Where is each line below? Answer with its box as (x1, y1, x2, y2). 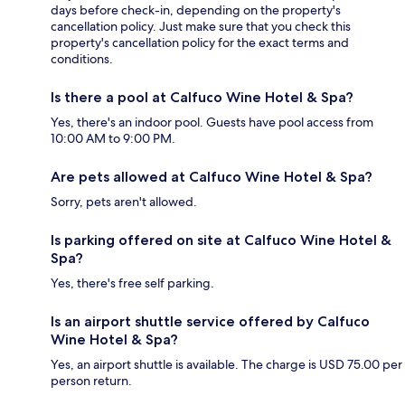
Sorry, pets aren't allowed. (51, 193, 197, 210)
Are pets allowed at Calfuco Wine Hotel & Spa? (51, 167, 372, 185)
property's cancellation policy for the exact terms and (51, 33, 349, 51)
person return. (51, 372, 132, 389)
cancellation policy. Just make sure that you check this (51, 17, 351, 34)
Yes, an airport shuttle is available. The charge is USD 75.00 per (51, 355, 402, 372)
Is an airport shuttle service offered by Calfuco (51, 312, 370, 330)
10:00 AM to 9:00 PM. (51, 129, 175, 146)
